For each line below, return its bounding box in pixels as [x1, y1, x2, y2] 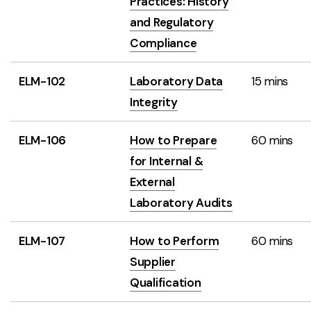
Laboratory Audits [130, 195, 233, 210]
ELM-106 [19, 133, 67, 148]
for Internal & [130, 153, 203, 169]
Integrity [130, 94, 178, 110]
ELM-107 [19, 233, 66, 249]
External [130, 174, 175, 190]
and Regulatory [130, 15, 214, 30]
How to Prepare [130, 133, 217, 148]
